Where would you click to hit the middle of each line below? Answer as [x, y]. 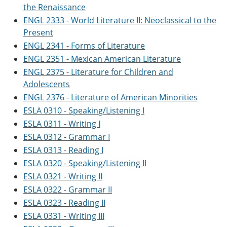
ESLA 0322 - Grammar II [68, 190]
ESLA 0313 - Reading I [63, 150]
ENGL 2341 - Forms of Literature [84, 46]
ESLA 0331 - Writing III [64, 216]
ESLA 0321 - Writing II [63, 176]
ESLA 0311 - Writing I [62, 124]
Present [38, 32]
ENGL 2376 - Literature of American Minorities [110, 97]
